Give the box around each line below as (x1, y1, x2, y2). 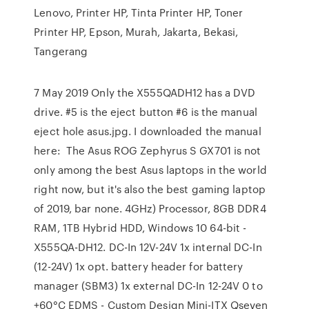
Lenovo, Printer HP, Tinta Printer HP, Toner (34, 5, 243, 20)
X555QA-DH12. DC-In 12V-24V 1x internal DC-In (34, 239, 262, 255)
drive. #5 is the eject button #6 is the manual (34, 104, 257, 119)
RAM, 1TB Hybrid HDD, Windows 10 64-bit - (34, 220, 247, 235)
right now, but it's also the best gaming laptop (34, 181, 266, 197)
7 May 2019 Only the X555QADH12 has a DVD (34, 85, 256, 100)
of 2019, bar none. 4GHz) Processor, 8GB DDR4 (34, 201, 266, 216)
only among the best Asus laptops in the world (34, 162, 267, 177)
